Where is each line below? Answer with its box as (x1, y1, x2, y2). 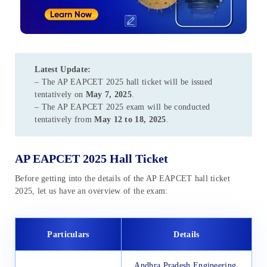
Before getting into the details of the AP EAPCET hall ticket (15, 173, 230, 183)
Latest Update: (35, 65, 91, 74)
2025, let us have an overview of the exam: (15, 186, 168, 195)
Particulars (47, 229, 89, 239)
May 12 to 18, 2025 (94, 115, 166, 125)
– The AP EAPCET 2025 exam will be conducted (35, 103, 210, 112)
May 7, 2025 (85, 90, 132, 100)
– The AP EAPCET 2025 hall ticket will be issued (35, 77, 213, 87)
